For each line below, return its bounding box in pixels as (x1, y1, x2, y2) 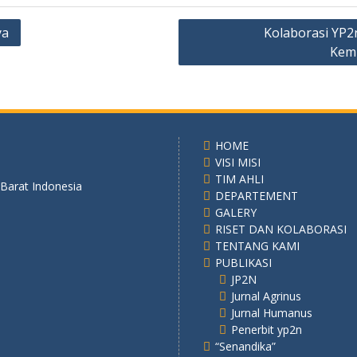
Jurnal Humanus (231, 305, 312, 320)
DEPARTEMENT (215, 188, 298, 203)
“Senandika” (215, 339, 276, 354)
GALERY (215, 205, 257, 220)
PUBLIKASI (215, 255, 272, 270)
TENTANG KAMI (215, 238, 300, 253)
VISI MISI (215, 155, 261, 170)
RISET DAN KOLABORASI (215, 222, 347, 237)
